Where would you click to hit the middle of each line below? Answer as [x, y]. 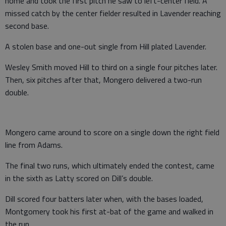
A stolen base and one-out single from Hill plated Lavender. [106, 46]
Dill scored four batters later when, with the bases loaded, [104, 199]
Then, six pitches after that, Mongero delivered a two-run [103, 79]
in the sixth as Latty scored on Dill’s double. [79, 178]
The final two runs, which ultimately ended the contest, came [110, 165]
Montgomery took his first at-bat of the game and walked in [109, 211]
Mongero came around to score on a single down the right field [112, 132]
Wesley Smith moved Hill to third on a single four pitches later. [111, 67]
